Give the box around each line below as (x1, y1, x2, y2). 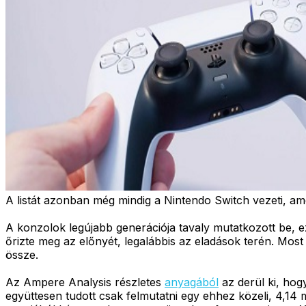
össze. (5, 247, 38, 262)
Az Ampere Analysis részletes (5, 275, 165, 289)
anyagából (165, 275, 219, 289)
